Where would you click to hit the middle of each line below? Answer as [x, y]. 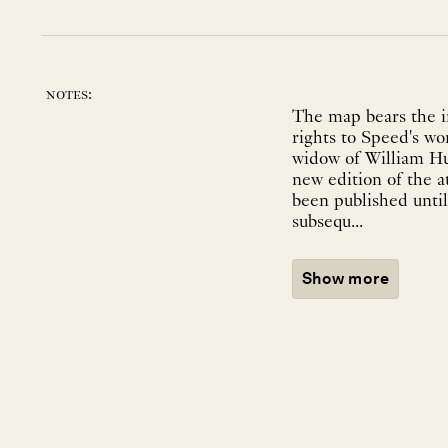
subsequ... [327, 223]
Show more [346, 279]
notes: [69, 95]
